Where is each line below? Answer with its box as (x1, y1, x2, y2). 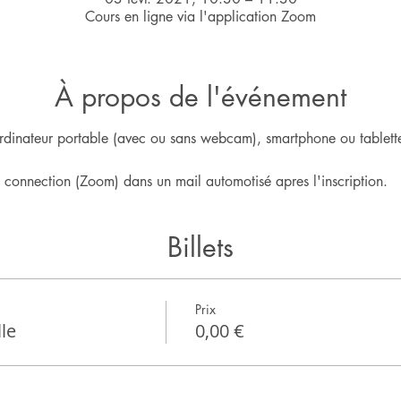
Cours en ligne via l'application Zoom (85, 7, 316, 26)
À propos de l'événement (55, 79, 346, 115)
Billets (167, 229, 234, 265)
